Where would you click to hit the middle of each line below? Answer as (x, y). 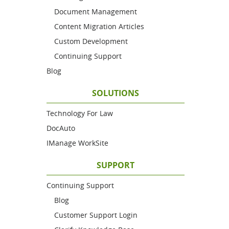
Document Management (96, 12)
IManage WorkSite (77, 143)
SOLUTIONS (116, 93)
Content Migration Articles (99, 26)
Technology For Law (80, 113)
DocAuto (61, 128)
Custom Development (91, 41)
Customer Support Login (96, 215)
